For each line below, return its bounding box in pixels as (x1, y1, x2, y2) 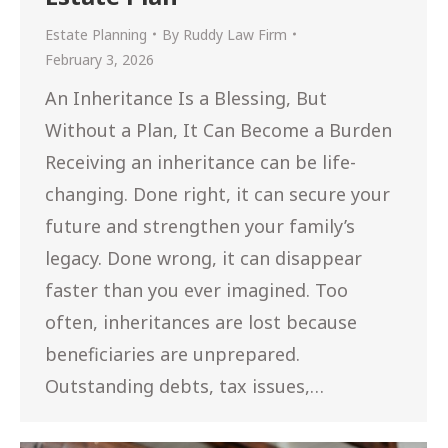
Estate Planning (45, 24, 147, 44)
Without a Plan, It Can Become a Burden (45, 117, 392, 142)
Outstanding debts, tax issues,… (45, 373, 324, 398)
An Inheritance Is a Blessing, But (45, 85, 327, 110)
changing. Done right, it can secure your (45, 181, 390, 206)
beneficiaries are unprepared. (45, 341, 300, 366)
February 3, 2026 (45, 49, 154, 69)
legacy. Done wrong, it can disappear (45, 245, 362, 270)
